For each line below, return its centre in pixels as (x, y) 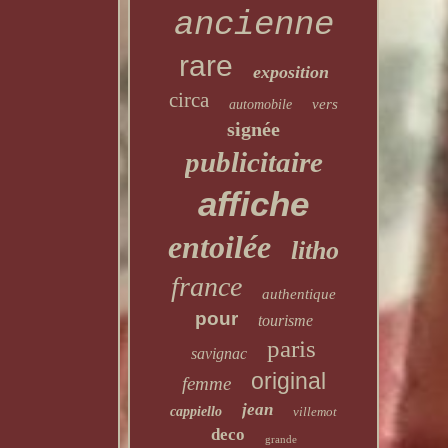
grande (280, 439)
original (288, 381)
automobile (261, 104)
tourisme (285, 320)
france (207, 286)
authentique (299, 294)
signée (254, 129)
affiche (254, 203)
